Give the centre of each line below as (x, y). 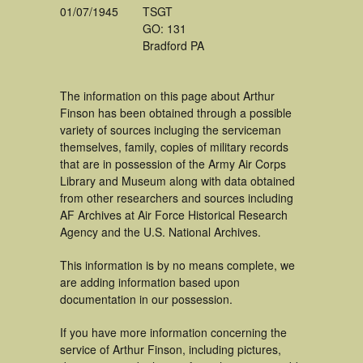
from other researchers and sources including (177, 198)
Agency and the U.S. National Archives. (160, 232)
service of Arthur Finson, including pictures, (171, 349)
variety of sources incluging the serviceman (171, 130)
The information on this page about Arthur (167, 96)
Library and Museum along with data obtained (177, 181)
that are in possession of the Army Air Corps (173, 164)
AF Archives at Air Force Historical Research (174, 215)
